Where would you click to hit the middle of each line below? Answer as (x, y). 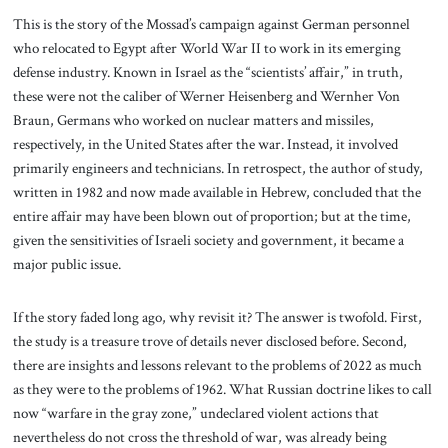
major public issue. (66, 263)
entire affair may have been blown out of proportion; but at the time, (211, 215)
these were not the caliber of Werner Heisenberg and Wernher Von (206, 95)
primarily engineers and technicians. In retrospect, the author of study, (217, 167)
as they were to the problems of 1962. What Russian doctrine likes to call (222, 389)
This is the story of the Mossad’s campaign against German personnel (211, 23)
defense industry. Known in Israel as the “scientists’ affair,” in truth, (207, 71)
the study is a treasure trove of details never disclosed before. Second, (209, 341)
